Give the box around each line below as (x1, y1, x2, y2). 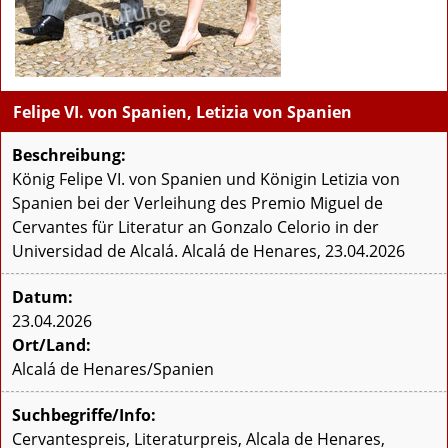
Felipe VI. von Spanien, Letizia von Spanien (13, 101, 352, 124)
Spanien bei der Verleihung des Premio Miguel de (12, 192, 383, 215)
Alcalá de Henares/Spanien (12, 358, 214, 381)
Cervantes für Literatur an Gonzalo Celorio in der (12, 216, 379, 239)
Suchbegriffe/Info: (12, 404, 156, 427)
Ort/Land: (12, 334, 91, 357)
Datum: (12, 286, 73, 309)
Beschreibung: (12, 144, 126, 167)
